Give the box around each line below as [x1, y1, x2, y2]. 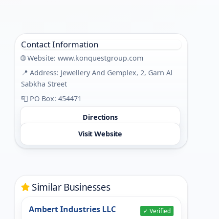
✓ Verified [143, 206, 171, 215]
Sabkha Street [21, 79, 67, 88]
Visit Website [78, 129, 123, 139]
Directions [83, 112, 118, 122]
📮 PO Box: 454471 [21, 94, 82, 104]
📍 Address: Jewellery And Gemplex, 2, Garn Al [21, 67, 173, 77]
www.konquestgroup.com [57, 53, 143, 63]
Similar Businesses [29, 180, 110, 194]
